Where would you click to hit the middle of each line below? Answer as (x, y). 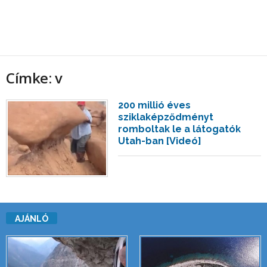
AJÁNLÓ (32, 219)
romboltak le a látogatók (180, 129)
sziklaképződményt (166, 117)
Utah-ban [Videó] (160, 141)
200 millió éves (155, 105)
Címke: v (34, 78)
